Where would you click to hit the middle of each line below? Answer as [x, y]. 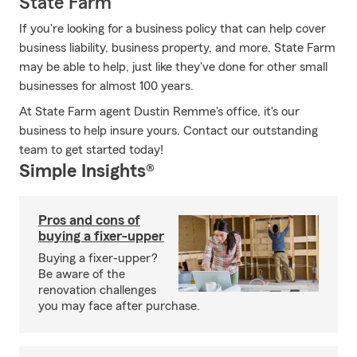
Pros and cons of [89, 220]
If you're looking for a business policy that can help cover [173, 29]
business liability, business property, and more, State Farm [177, 48]
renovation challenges [97, 290]
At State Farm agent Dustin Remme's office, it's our [159, 112]
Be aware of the [82, 274]
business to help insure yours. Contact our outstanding [169, 131]
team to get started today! [91, 150]
